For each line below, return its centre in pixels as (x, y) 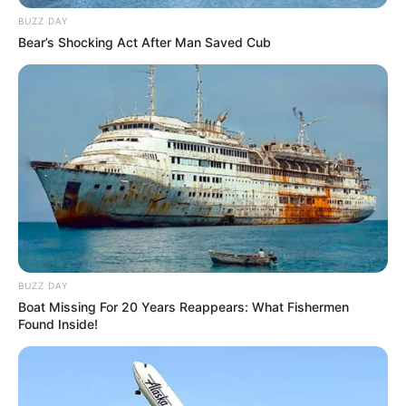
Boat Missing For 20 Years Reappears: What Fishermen (184, 306)
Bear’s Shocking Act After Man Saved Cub (145, 43)
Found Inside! (58, 324)
